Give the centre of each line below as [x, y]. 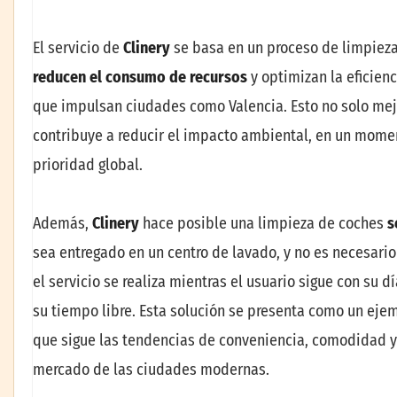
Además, [62, 223]
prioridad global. [88, 165]
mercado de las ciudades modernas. [151, 369]
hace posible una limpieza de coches [263, 223]
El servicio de [78, 48]
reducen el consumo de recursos [140, 78]
